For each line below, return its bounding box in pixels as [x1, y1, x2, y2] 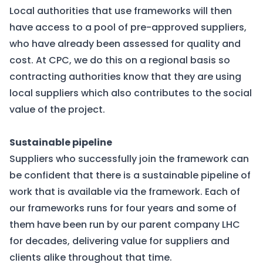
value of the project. [9, 103, 105, 116]
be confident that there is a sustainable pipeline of [9, 168, 251, 182]
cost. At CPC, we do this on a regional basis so [9, 53, 230, 67]
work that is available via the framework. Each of [9, 185, 240, 198]
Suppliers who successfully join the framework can [9, 152, 249, 166]
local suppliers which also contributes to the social [9, 86, 252, 100]
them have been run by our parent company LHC [9, 218, 240, 231]
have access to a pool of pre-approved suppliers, [9, 21, 247, 34]
